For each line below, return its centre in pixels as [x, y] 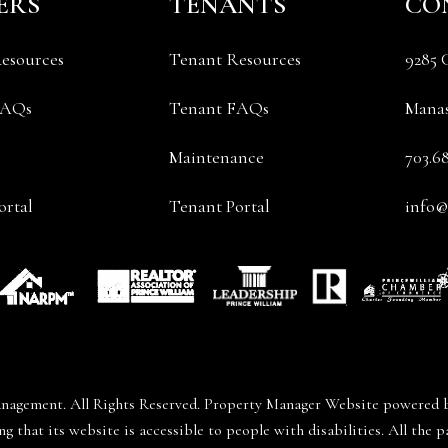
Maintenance [217, 157]
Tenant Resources [235, 59]
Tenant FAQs [219, 108]
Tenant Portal [220, 206]
